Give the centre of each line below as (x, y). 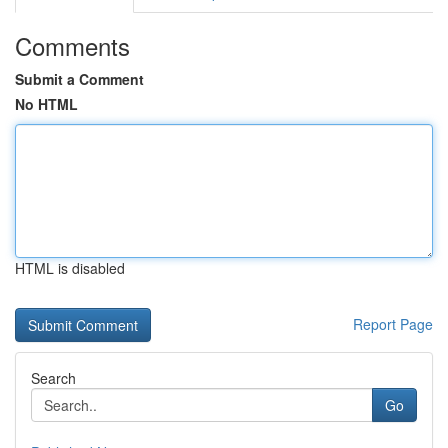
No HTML (46, 104)
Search (53, 378)
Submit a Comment (79, 79)
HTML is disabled (70, 268)
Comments (72, 45)
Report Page (393, 324)
